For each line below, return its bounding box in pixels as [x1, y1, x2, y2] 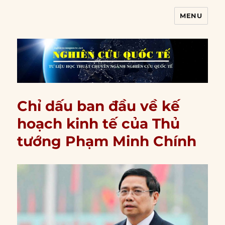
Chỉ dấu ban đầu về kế [17, 97, 180, 115]
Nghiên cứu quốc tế [17, 16, 139, 30]
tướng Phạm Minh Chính [17, 133, 197, 150]
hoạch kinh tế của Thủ [17, 115, 180, 133]
